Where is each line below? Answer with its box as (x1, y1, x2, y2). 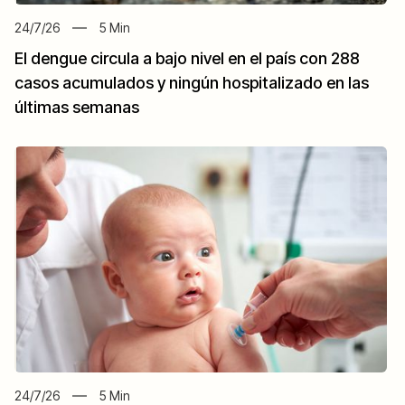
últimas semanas (14, 98, 139, 118)
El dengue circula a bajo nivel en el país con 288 (14, 49, 360, 69)
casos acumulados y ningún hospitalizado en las (14, 73, 369, 93)
